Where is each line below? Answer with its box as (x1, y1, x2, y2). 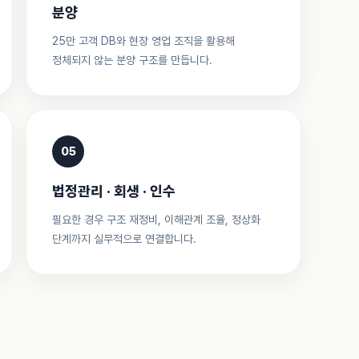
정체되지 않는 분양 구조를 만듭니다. (52, 54, 213, 67)
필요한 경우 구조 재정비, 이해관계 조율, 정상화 (52, 213, 261, 226)
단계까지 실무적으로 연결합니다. (52, 232, 197, 245)
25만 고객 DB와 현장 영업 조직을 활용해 (52, 34, 236, 47)
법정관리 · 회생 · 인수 (52, 183, 176, 200)
